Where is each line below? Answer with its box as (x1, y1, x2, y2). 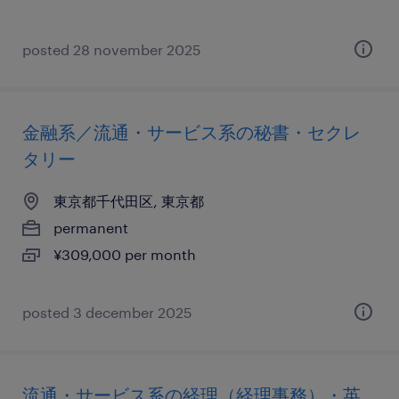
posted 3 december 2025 (22, 304, 192, 321)
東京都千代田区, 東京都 (53, 192, 204, 209)
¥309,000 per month (53, 246, 196, 263)
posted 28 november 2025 (22, 41, 201, 58)
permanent (53, 219, 128, 236)
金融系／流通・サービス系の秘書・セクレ (22, 121, 361, 142)
